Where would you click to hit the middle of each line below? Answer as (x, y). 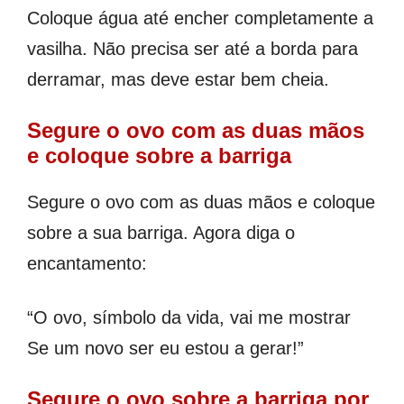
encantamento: (87, 263)
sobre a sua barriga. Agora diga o (161, 232)
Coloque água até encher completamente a (200, 18)
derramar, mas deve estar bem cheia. (178, 79)
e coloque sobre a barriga (159, 155)
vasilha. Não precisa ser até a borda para (193, 48)
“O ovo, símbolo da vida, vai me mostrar (189, 317)
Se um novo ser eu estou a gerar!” (165, 348)
